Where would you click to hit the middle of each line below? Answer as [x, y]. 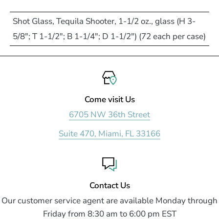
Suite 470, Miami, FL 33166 [109, 133]
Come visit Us [109, 100]
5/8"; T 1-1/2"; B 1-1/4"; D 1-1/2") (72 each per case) [109, 37]
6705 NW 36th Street [109, 115]
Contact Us [109, 185]
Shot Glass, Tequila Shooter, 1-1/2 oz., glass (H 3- [104, 22]
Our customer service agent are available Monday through [109, 200]
